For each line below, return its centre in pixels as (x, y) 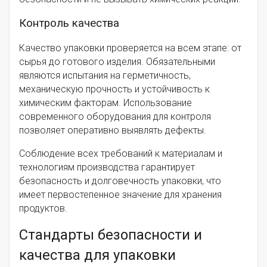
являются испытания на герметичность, (105, 76)
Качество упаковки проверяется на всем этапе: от (130, 48)
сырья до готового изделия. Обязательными (117, 62)
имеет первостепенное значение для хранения (120, 195)
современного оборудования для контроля (115, 117)
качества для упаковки (97, 255)
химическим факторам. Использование (105, 103)
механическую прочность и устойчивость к (114, 89)
